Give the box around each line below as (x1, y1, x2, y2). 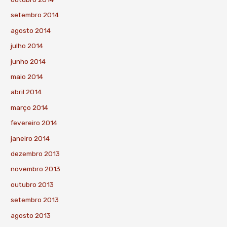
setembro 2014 (11, 11, 59, 19)
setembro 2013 (11, 196, 59, 204)
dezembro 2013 (11, 149, 60, 158)
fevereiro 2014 (11, 119, 58, 127)
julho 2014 (11, 42, 44, 50)
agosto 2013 (11, 211, 51, 219)
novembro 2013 (11, 165, 61, 173)
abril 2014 (11, 88, 42, 96)
